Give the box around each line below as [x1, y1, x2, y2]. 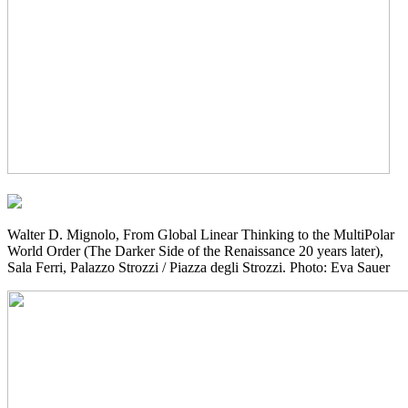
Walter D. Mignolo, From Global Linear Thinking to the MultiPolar [7, 227, 394, 243]
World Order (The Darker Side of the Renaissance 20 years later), [7, 243, 383, 260]
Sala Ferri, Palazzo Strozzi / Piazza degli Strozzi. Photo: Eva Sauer [7, 260, 390, 276]
